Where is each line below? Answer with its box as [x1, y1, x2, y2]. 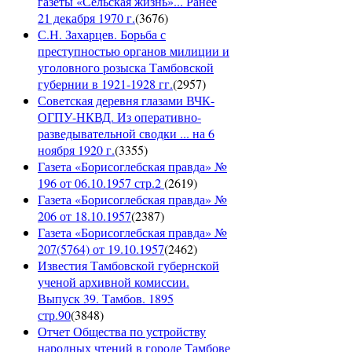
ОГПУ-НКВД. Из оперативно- [38, 108, 201, 126]
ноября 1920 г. [38, 141, 115, 159]
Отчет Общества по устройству [38, 323, 206, 340]
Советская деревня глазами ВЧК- [38, 92, 214, 109]
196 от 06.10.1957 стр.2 [38, 174, 164, 192]
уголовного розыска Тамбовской [38, 59, 214, 76]
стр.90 [38, 306, 71, 324]
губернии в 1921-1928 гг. [38, 75, 173, 93]
